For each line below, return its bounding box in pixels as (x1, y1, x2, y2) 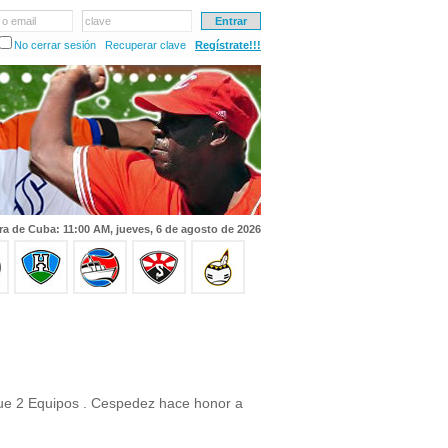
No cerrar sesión (14, 39, 96, 51)
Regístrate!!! (195, 39, 261, 51)
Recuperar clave (105, 39, 186, 51)
